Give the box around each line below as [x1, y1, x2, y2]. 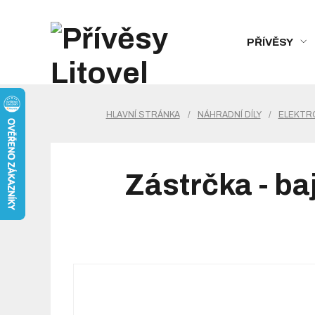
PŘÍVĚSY [247, 36, 293, 48]
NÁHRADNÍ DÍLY [197, 110, 261, 120]
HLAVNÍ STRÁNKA [105, 110, 180, 120]
